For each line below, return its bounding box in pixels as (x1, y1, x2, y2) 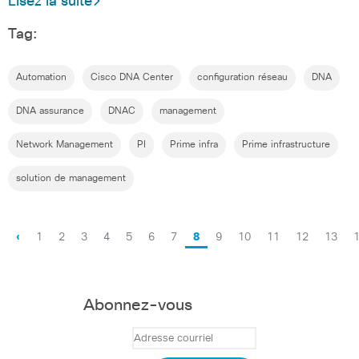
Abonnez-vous (83, 297, 192, 313)
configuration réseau (197, 72, 288, 83)
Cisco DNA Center (91, 72, 173, 83)
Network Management (16, 139, 113, 150)
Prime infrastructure (242, 139, 330, 150)
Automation (16, 72, 67, 83)
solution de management (16, 173, 126, 184)
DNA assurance (16, 106, 84, 116)
